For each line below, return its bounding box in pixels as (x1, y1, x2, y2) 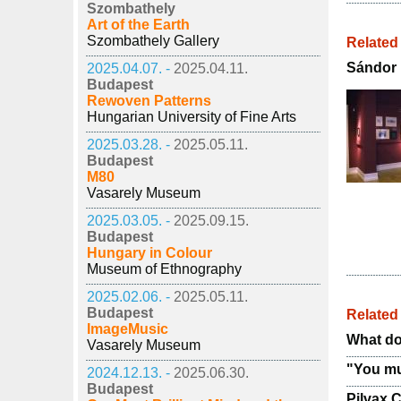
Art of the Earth (87, 17, 190, 32)
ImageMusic (87, 321, 168, 337)
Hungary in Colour (87, 245, 212, 260)
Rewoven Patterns (87, 93, 211, 108)
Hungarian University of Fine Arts (87, 109, 296, 124)
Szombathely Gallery (87, 33, 219, 48)
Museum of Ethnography (87, 261, 242, 277)
